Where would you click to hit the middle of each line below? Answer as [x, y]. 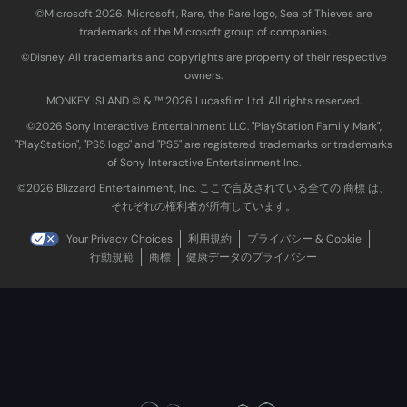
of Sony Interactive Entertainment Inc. [203, 162]
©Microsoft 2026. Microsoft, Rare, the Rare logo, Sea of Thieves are [203, 13]
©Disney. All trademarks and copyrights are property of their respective [203, 57]
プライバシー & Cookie [304, 238]
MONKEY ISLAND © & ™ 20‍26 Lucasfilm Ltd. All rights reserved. [203, 100]
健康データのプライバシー [252, 257]
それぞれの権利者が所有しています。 [203, 206]
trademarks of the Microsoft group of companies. [203, 31]
